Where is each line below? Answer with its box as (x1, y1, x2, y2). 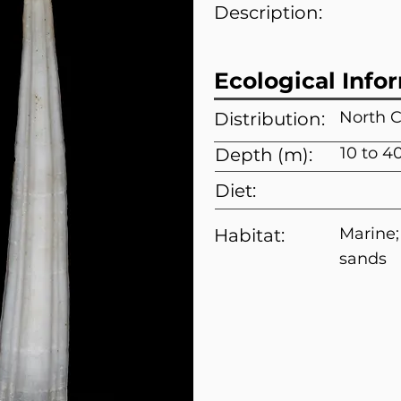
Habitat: (214, 225, 285, 246)
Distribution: (214, 108, 325, 130)
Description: (214, 2, 322, 23)
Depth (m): (215, 144, 312, 166)
